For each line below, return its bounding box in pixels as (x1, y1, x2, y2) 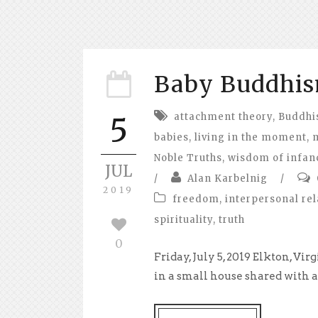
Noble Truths (154, 151, 222, 164)
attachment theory (174, 110, 273, 123)
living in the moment (194, 131, 307, 143)
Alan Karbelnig (187, 172, 268, 185)
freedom (172, 192, 219, 205)
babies (154, 131, 189, 143)
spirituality (154, 213, 213, 226)
